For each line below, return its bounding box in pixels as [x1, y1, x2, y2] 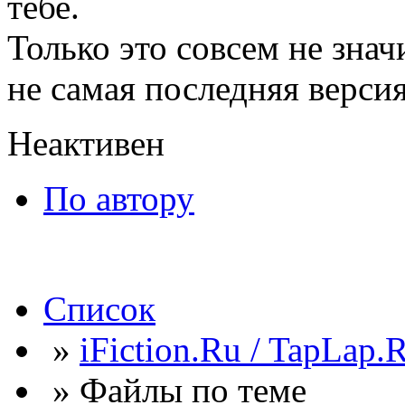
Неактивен [7, 124, 165, 164]
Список [43, 289, 155, 329]
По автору [43, 179, 194, 219]
